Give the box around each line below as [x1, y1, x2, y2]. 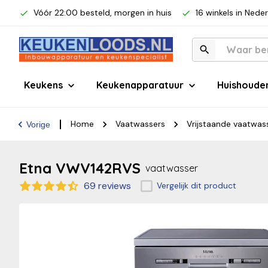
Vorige [26, 119, 50, 129]
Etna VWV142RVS [19, 159, 141, 177]
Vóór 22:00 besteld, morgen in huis [33, 7, 172, 18]
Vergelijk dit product [156, 180, 236, 191]
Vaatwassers [115, 118, 165, 129]
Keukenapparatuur [96, 79, 184, 91]
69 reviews [84, 179, 131, 192]
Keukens [24, 79, 63, 91]
